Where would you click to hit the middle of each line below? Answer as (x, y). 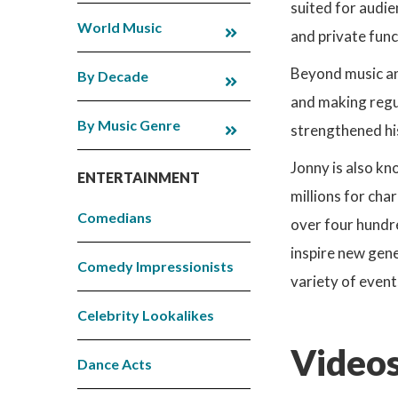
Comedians (115, 217)
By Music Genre (129, 124)
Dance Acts (115, 363)
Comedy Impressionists (155, 266)
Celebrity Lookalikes (146, 314)
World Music (119, 27)
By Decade (113, 76)
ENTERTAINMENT (139, 177)
